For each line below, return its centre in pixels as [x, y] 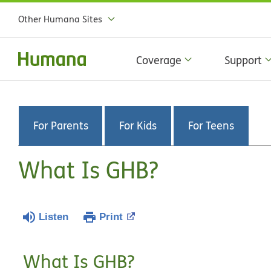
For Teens [211, 126]
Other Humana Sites [60, 19]
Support [243, 60]
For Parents [60, 126]
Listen [54, 217]
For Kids [138, 126]
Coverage [159, 60]
